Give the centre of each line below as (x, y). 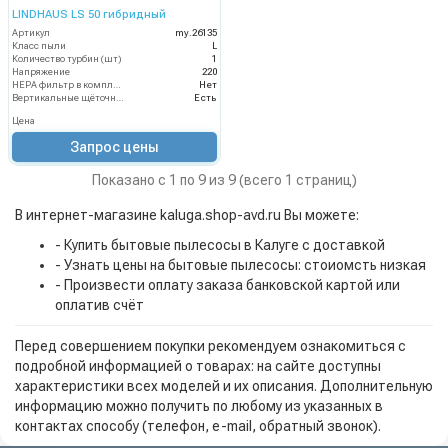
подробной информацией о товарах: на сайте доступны (198, 366)
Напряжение (41, 72)
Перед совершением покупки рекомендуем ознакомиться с (210, 346)
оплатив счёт (99, 305)
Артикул (31, 33)
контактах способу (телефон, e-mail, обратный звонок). (198, 426)
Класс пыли (39, 46)
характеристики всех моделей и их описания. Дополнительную (224, 386)
